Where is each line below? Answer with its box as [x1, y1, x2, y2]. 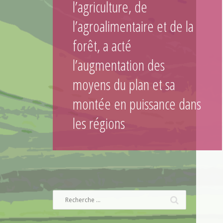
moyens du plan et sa [73, 74, 175, 95]
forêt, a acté [73, 35, 131, 56]
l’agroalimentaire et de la [73, 16, 194, 36]
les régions [73, 113, 125, 133]
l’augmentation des [73, 55, 165, 75]
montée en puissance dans [73, 94, 201, 114]
